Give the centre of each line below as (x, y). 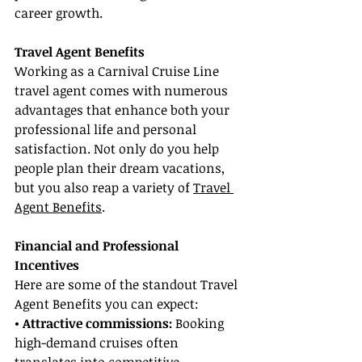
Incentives (47, 265)
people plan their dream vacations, (121, 168)
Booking (200, 324)
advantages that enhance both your (124, 110)
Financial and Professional (98, 246)
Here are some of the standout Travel (128, 285)
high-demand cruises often (98, 343)
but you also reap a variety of (104, 188)
